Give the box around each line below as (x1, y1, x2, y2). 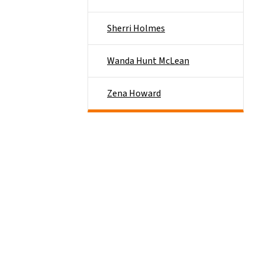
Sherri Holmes (107, 22, 165, 35)
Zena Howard (107, 87, 161, 100)
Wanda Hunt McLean (107, 54, 189, 67)
